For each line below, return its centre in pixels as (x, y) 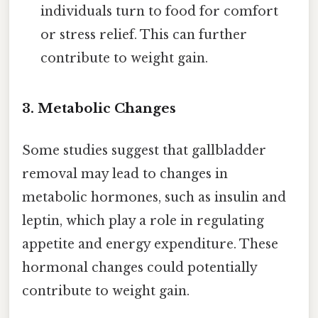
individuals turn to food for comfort (160, 11)
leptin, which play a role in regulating (143, 220)
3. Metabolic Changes (99, 108)
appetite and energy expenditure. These (150, 244)
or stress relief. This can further (144, 34)
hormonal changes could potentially (139, 267)
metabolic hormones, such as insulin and (154, 197)
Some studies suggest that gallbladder (144, 150)
